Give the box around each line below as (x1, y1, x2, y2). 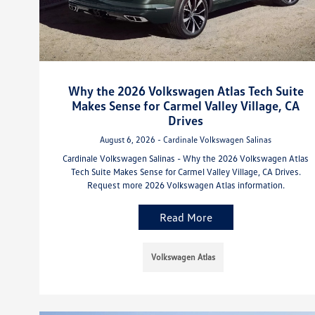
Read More (159, 210, 212, 224)
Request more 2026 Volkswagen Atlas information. (86, 179, 285, 191)
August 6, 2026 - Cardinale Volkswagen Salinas (100, 134, 272, 145)
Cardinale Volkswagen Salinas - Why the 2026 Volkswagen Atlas (63, 152, 309, 164)
